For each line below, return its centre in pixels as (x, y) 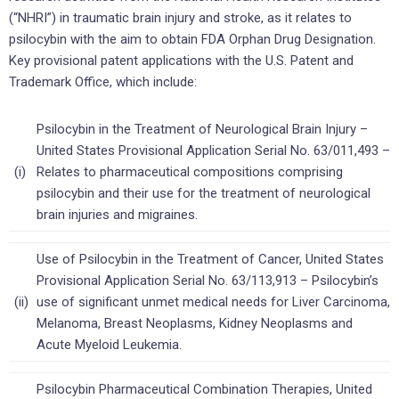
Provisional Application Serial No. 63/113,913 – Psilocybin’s (208, 280)
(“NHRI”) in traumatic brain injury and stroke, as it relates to (180, 18)
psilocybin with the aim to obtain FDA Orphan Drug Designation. (192, 40)
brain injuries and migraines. (117, 214)
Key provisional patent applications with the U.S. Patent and (181, 61)
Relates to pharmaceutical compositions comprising (190, 171)
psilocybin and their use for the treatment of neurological (204, 193)
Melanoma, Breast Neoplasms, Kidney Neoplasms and (195, 323)
